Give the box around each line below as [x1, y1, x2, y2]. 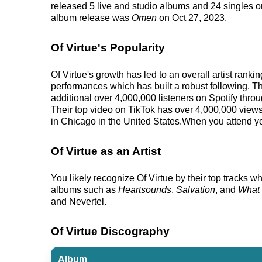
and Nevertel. [51, 196, 106, 206]
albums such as [51, 185, 118, 195]
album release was [51, 13, 132, 23]
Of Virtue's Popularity [51, 42, 165, 54]
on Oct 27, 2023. [157, 13, 227, 23]
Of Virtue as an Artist [51, 145, 161, 157]
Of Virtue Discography [51, 225, 170, 237]
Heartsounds [118, 185, 171, 195]
